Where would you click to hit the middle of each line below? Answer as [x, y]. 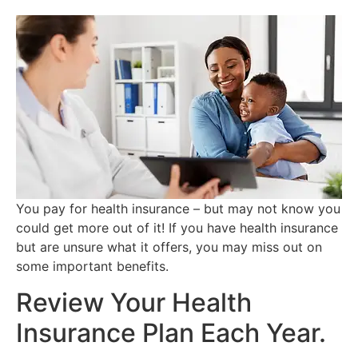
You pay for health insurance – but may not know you [178, 209]
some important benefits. [92, 267]
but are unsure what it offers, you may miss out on [169, 247]
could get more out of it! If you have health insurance [177, 228]
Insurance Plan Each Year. [171, 332]
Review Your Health [134, 302]
